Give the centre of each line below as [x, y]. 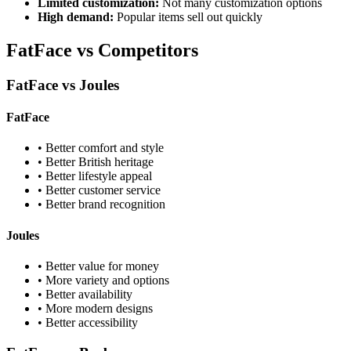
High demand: [76, 17]
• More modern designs [95, 308]
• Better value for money [98, 266]
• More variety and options [103, 280]
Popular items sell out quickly [188, 17]
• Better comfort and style [101, 148]
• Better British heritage [96, 162]
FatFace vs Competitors [102, 50]
